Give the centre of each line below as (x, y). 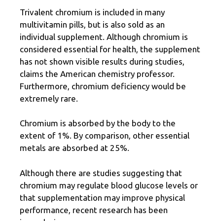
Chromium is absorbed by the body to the (98, 123)
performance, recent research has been (94, 210)
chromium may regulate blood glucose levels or (109, 185)
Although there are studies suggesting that (101, 173)
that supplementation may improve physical (102, 197)
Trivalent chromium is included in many (92, 12)
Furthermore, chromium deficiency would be (103, 86)
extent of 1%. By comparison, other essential (105, 136)
